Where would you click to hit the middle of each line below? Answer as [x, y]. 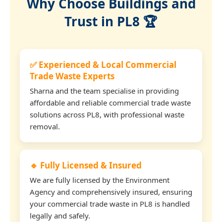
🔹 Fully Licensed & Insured [86, 165]
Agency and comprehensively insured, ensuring [111, 192]
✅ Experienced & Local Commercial [103, 64]
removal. [45, 126]
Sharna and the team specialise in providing [104, 90]
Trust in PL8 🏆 [111, 21]
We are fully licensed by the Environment [100, 180]
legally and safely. [60, 215]
